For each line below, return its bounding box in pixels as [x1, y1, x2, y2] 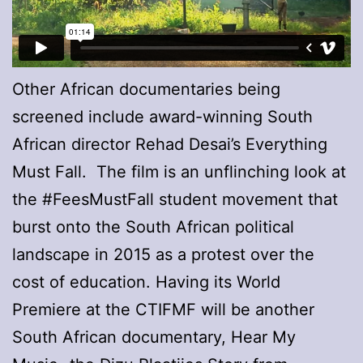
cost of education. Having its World [12, 271, 280, 292]
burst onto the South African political [12, 216, 294, 237]
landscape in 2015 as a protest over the [12, 244, 314, 264]
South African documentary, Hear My [12, 327, 296, 347]
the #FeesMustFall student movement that [12, 189, 338, 209]
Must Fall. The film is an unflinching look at [12, 161, 346, 181]
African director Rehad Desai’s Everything [12, 134, 327, 154]
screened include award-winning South [12, 106, 313, 126]
